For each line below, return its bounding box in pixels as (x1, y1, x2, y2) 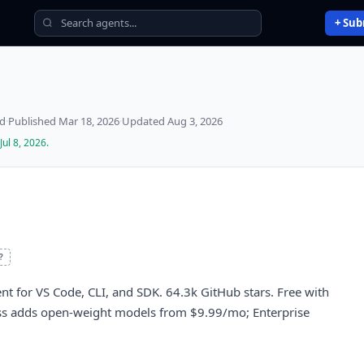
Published (8, 114, 58, 128)
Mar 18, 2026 (58, 114, 119, 128)
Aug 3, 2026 (167, 114, 223, 128)
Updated (122, 114, 167, 128)
